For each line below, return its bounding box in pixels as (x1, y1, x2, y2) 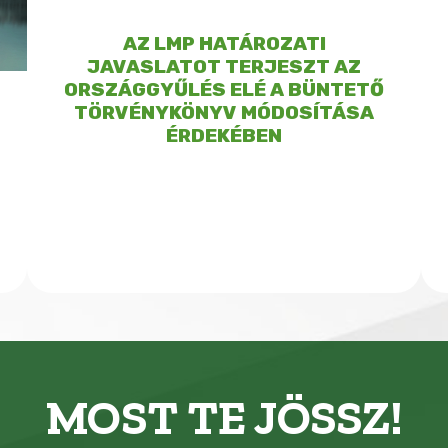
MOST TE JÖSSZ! (45, 388, 403, 446)
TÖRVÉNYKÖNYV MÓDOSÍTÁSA (74, 100, 374, 124)
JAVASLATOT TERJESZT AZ (87, 54, 361, 78)
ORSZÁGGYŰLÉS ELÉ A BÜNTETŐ (64, 77, 384, 101)
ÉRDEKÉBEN (166, 123, 282, 147)
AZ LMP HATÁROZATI (122, 31, 326, 55)
